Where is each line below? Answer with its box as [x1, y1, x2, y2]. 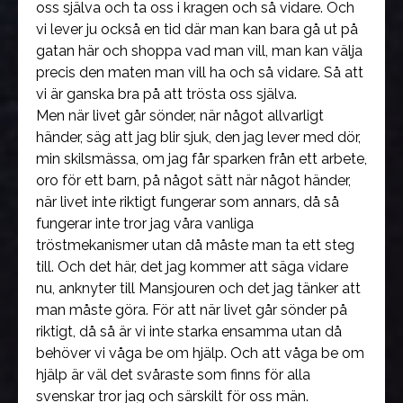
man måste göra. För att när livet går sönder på [36, 301, 347, 318]
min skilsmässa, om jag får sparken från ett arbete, [36, 150, 367, 167]
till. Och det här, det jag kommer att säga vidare [36, 258, 348, 275]
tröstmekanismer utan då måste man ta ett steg [36, 237, 354, 254]
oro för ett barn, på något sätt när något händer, [36, 172, 351, 189]
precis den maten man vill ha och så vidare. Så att [36, 64, 363, 81]
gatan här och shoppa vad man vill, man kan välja [36, 42, 363, 59]
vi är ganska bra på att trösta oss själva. [36, 85, 297, 103]
